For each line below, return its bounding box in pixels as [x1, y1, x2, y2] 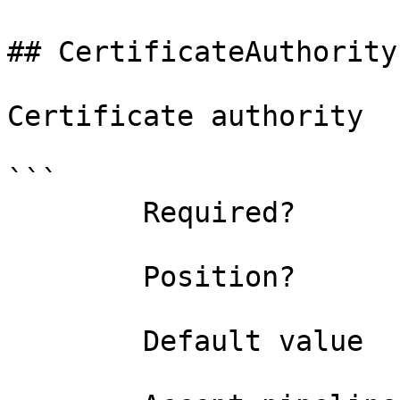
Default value [7, 325, 143, 357]
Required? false [7, 196, 143, 229]
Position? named [7, 261, 143, 293]
